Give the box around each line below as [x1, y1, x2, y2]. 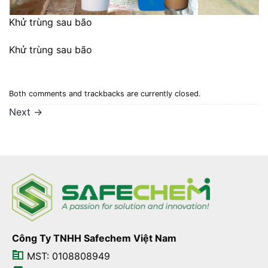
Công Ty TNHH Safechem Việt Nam [11, 232, 176, 244]
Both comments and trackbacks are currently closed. [9, 89, 201, 98]
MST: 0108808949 [23, 249, 110, 262]
